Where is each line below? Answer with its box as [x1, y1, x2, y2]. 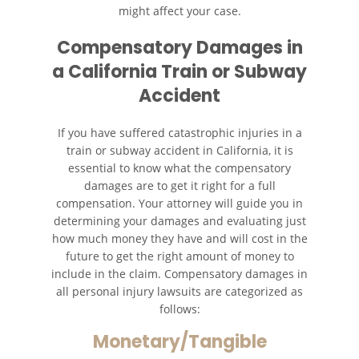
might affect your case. [118, 3, 241, 19]
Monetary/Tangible [92, 329, 267, 355]
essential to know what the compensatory [68, 160, 291, 176]
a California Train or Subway [52, 59, 307, 85]
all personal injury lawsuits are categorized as [56, 284, 303, 300]
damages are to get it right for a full [83, 178, 276, 194]
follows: [159, 301, 200, 317]
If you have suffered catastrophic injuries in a [57, 125, 302, 141]
